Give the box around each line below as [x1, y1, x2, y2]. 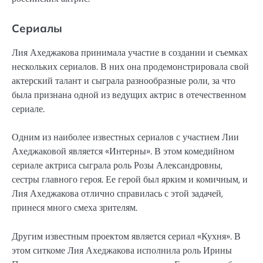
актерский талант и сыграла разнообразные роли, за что [12, 75, 235, 87]
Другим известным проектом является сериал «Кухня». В [12, 230, 241, 242]
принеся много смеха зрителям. [12, 201, 137, 214]
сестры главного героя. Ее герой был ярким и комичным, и [12, 173, 248, 186]
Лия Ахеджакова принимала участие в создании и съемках [12, 46, 248, 59]
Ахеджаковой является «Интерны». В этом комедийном [12, 145, 234, 158]
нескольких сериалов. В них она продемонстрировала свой [12, 60, 249, 73]
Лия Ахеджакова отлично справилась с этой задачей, [12, 187, 223, 200]
